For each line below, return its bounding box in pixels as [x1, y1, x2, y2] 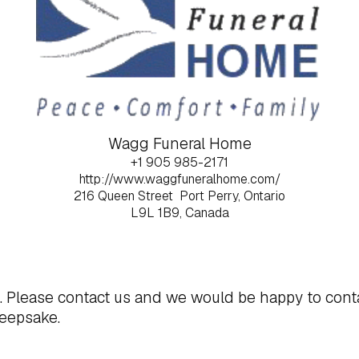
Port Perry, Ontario [179, 188, 285, 204]
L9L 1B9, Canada [130, 204, 229, 221]
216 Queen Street [74, 188, 173, 204]
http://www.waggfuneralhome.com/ [79, 171, 280, 188]
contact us [58, 287, 131, 308]
